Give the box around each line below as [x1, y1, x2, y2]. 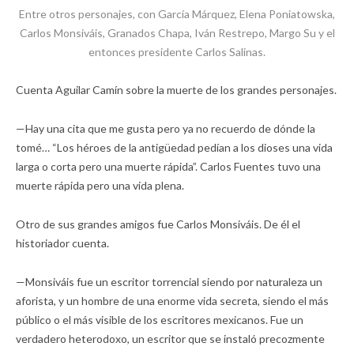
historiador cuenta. [16, 235, 109, 250]
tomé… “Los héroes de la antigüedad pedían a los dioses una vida [16, 140, 333, 154]
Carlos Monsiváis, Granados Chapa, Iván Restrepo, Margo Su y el [19, 25, 335, 40]
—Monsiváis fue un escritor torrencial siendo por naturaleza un [16, 274, 322, 288]
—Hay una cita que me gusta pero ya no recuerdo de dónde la [16, 121, 315, 135]
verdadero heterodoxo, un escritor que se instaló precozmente [16, 331, 325, 345]
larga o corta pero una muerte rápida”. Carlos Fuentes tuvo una [16, 159, 321, 173]
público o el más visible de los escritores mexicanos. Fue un [16, 312, 303, 326]
